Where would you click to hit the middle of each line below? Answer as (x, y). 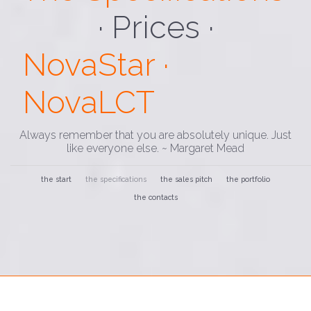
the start (56, 179)
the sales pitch (186, 179)
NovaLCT (89, 102)
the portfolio (248, 179)
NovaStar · (96, 65)
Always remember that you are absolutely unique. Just (155, 135)
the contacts (155, 197)
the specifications (116, 179)
